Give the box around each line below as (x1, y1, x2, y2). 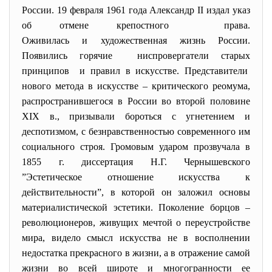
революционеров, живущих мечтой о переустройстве (22, 217, 250, 228)
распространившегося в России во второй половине (22, 96, 250, 106)
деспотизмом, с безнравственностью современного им (22, 126, 250, 137)
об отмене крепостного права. (22, 20, 250, 30)
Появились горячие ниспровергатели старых (22, 50, 250, 61)
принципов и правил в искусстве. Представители (22, 66, 250, 76)
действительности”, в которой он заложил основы (22, 187, 250, 197)
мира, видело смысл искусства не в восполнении (22, 233, 250, 243)
